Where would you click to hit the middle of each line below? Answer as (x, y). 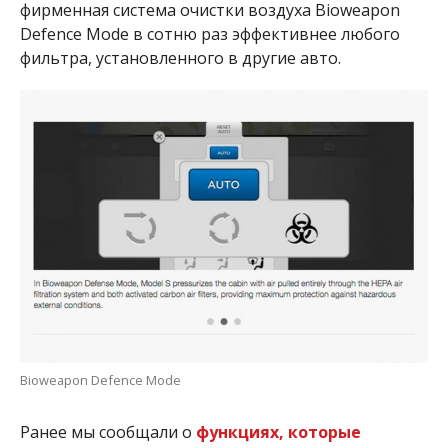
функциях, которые (278, 431)
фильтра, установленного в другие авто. (180, 58)
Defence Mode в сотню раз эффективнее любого (209, 34)
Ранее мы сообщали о (107, 431)
